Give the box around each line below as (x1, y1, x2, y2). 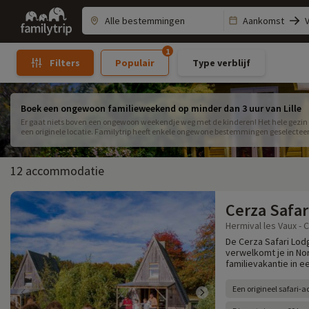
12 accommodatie (10, 163, 104, 179)
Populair (114, 56, 154, 69)
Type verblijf (192, 56, 250, 69)
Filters (49, 57, 80, 69)
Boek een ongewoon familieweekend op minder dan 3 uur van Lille (21, 102, 301, 114)
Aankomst (243, 14, 284, 27)
